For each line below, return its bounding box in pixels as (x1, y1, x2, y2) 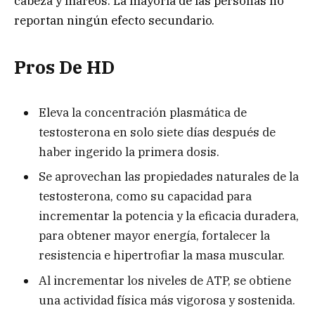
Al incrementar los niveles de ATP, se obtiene (39, 272, 291, 288)
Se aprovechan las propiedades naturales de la (39, 169, 299, 185)
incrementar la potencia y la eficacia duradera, (39, 208, 299, 224)
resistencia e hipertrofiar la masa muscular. (39, 247, 285, 264)
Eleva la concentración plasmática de (39, 104, 247, 120)
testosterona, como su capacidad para (39, 188, 252, 205)
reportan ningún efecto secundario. (14, 12, 214, 28)
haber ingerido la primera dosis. (39, 143, 219, 160)
